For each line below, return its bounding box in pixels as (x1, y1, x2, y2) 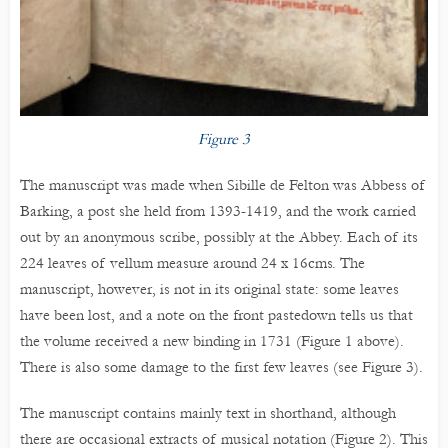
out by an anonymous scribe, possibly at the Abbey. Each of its (20, 227, 418, 246)
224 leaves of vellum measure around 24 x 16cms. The (20, 253, 365, 272)
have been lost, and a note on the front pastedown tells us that (20, 305, 413, 324)
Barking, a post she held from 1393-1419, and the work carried (20, 201, 416, 220)
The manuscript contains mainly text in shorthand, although (20, 403, 396, 422)
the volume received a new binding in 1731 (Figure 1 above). (20, 331, 404, 350)
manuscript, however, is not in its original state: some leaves (20, 279, 399, 298)
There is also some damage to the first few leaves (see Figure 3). (20, 357, 423, 376)
